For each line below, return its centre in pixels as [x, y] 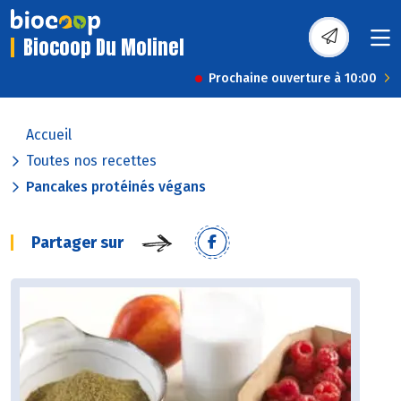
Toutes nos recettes [91, 161]
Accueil [49, 135]
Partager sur [77, 243]
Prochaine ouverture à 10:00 [293, 79]
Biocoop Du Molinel [104, 47]
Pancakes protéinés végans [116, 187]
